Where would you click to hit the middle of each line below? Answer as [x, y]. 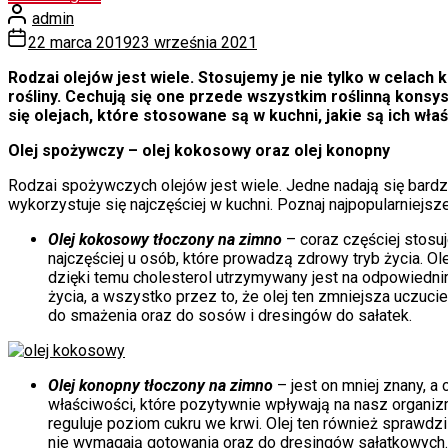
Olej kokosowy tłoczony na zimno [165, 239]
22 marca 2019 [80, 42]
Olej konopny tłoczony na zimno [160, 385]
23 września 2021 [194, 42]
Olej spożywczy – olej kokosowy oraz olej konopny [199, 150]
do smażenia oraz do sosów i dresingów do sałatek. [230, 315]
